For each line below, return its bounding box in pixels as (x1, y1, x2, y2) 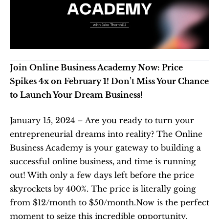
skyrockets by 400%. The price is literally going (10, 183, 196, 194)
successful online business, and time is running (10, 156, 196, 166)
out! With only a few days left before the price (10, 170, 194, 180)
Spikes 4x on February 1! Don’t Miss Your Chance (10, 76, 209, 86)
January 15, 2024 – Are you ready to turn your (10, 115, 194, 125)
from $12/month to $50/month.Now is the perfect (10, 197, 209, 207)
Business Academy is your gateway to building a (10, 142, 201, 153)
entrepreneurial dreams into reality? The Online (10, 129, 202, 139)
